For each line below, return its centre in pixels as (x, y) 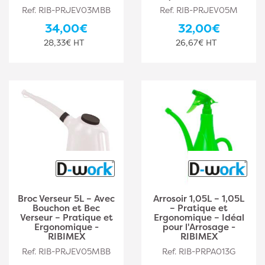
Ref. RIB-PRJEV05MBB (66, 251)
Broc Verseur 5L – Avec (66, 198)
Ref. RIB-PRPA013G (199, 251)
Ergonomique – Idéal (199, 217)
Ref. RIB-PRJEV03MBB (66, 10)
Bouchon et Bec (66, 208)
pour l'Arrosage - (199, 227)
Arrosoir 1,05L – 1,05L (199, 198)
